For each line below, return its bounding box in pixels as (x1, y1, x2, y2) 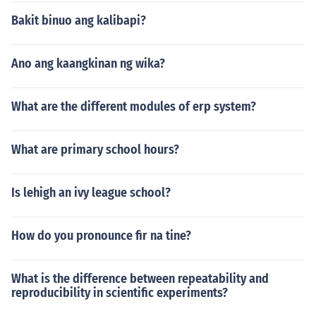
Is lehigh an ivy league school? (11, 185, 171, 200)
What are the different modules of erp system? (11, 99, 256, 114)
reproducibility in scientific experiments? (11, 285, 228, 300)
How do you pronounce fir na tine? (11, 228, 191, 243)
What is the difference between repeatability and (11, 271, 269, 286)
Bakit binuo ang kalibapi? (11, 13, 146, 28)
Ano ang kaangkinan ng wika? (11, 56, 165, 71)
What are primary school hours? (11, 142, 179, 157)
